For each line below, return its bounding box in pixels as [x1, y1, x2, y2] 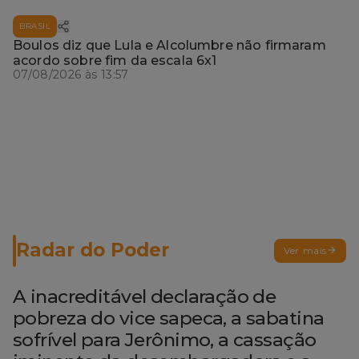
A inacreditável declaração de [13, 284, 276, 308]
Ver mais [284, 244, 327, 256]
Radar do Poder [16, 239, 169, 262]
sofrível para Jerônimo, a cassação [13, 328, 317, 351]
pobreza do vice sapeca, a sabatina [13, 306, 325, 329]
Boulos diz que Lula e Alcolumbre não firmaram [13, 37, 326, 53]
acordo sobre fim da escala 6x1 [13, 52, 217, 68]
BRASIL [19, 20, 50, 31]
